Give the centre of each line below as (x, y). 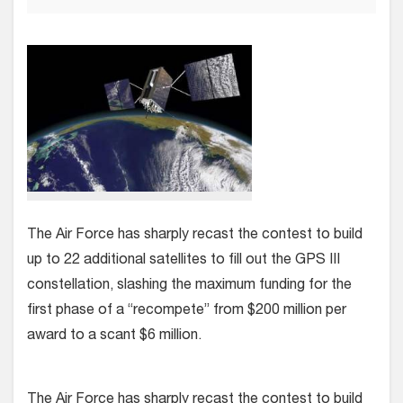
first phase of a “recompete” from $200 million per (187, 312)
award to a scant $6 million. (114, 337)
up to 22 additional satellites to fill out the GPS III (184, 261)
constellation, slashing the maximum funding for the (189, 287)
